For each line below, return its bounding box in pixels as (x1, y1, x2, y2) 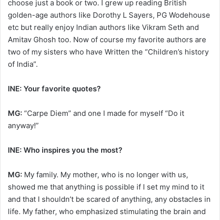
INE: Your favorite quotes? (8, 83, 103, 93)
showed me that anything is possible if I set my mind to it (8, 182, 204, 192)
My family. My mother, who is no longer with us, (22, 169, 188, 179)
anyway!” (8, 120, 39, 130)
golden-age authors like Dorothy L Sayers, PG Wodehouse (8, 10, 210, 20)
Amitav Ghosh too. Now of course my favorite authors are (8, 34, 206, 44)
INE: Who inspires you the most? (8, 145, 124, 155)
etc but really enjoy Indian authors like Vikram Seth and (8, 22, 199, 32)
